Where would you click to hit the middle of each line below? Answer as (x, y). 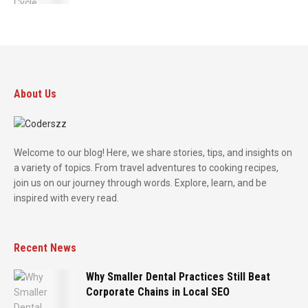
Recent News (45, 248)
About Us (35, 93)
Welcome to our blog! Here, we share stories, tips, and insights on (153, 153)
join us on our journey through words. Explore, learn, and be (140, 183)
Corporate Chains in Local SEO (158, 292)
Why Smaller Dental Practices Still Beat (178, 277)
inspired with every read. (66, 198)
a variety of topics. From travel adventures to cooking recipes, (146, 168)
